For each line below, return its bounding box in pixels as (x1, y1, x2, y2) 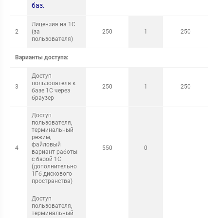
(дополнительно (32, 163, 77, 170)
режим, (32, 134, 51, 141)
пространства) (32, 178, 73, 184)
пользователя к (32, 80, 75, 87)
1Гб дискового (32, 170, 72, 177)
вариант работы (32, 148, 77, 155)
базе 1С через (32, 87, 70, 94)
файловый (32, 141, 61, 148)
